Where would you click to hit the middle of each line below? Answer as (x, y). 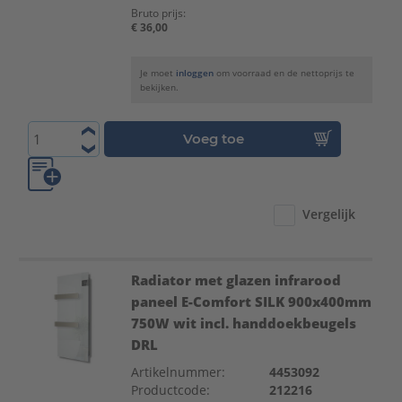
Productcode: (170, 390)
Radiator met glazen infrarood (236, 280)
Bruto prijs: (158, 13)
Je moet (157, 72)
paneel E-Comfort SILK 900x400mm (251, 302)
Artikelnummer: (178, 372)
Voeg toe (214, 138)
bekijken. (159, 87)
